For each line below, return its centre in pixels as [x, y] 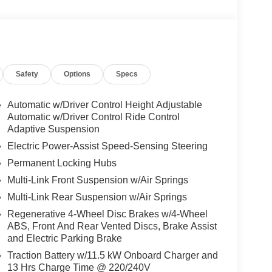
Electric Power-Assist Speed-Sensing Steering [107, 146]
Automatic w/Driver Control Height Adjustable [104, 105]
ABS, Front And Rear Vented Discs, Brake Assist [112, 226]
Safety [27, 74]
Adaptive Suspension [53, 129]
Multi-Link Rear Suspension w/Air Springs [97, 197]
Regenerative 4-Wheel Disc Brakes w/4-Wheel [107, 214]
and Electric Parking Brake [64, 239]
